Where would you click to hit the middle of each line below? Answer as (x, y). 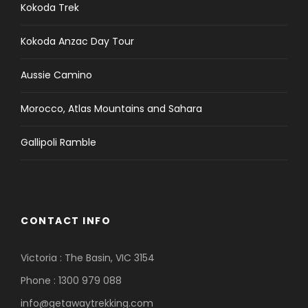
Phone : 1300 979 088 (71, 281)
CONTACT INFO (66, 221)
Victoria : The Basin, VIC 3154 (88, 258)
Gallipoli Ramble (58, 143)
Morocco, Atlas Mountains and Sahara (111, 109)
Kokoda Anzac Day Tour (77, 42)
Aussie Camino (56, 75)
